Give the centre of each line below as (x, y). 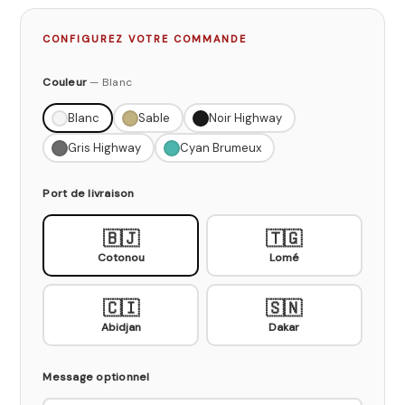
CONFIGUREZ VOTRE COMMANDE (145, 39)
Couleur (65, 82)
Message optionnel (96, 377)
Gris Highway (104, 148)
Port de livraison (89, 193)
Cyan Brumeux (220, 148)
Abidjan (121, 327)
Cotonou (121, 257)
